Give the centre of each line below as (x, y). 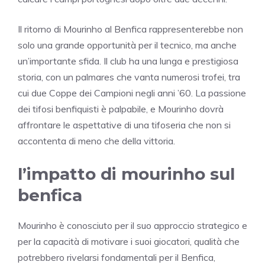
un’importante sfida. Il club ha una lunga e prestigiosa (128, 61)
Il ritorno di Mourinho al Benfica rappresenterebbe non (130, 29)
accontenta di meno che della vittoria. (96, 140)
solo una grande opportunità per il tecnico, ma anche (127, 45)
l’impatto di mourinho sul (126, 174)
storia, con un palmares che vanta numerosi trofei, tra (129, 77)
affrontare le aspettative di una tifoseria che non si (124, 125)
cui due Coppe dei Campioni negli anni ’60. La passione (132, 93)
